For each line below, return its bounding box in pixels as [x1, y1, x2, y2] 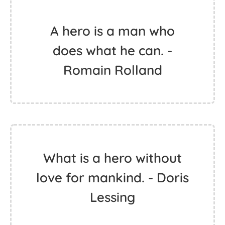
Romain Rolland [63, 62, 162, 78]
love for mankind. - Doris [36, 169, 189, 186]
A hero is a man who [50, 23, 175, 39]
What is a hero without [43, 150, 182, 166]
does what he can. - [53, 42, 172, 59]
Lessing [90, 189, 135, 205]
